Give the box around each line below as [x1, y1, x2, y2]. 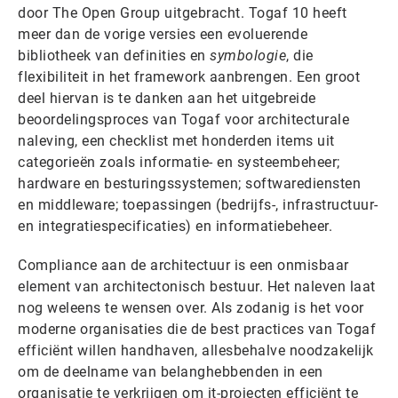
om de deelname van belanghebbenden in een [18, 362, 323, 380]
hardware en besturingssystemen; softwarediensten [18, 174, 361, 192]
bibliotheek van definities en [18, 46, 210, 64]
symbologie [210, 46, 286, 64]
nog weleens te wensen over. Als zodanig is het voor [18, 298, 364, 316]
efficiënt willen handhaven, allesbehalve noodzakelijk [18, 341, 374, 359]
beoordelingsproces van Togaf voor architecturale [18, 110, 349, 128]
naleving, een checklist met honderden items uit [18, 131, 335, 149]
